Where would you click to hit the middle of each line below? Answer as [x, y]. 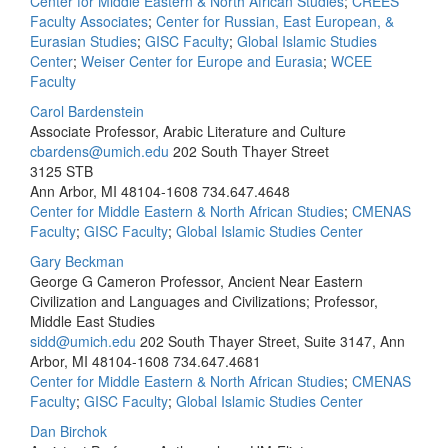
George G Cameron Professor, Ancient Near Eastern [196, 281]
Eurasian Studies [83, 41]
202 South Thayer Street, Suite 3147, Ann [272, 341]
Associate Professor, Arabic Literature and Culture [188, 131]
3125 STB [61, 171]
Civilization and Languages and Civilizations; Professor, [204, 301]
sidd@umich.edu [83, 341]
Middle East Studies [92, 321]
